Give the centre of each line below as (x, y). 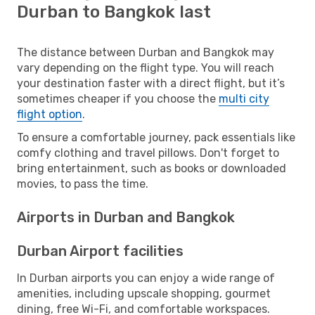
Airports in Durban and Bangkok (126, 217)
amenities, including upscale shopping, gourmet (144, 293)
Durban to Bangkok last (114, 12)
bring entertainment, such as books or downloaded (152, 168)
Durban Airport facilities (100, 251)
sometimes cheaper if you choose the (118, 98)
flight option (50, 114)
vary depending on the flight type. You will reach (146, 67)
